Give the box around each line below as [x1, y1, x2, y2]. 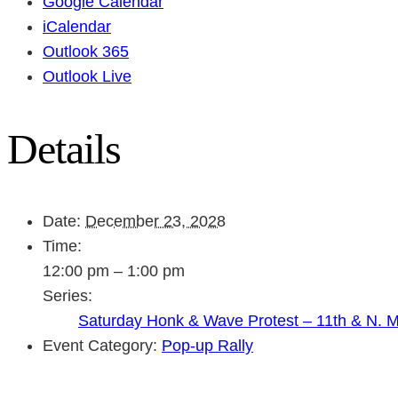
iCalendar [43, 17, 111, 36]
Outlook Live [43, 67, 131, 85]
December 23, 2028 [85, 211, 226, 230]
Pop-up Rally [162, 336, 253, 354]
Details [7, 124, 122, 172]
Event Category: [43, 336, 157, 354]
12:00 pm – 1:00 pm [43, 261, 185, 280]
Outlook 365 [43, 42, 129, 60]
